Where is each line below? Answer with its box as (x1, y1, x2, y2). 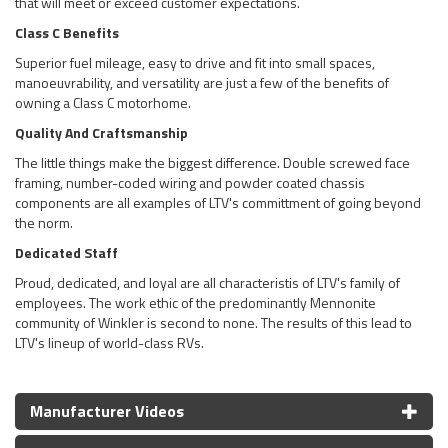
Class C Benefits (15, 21, 119, 43)
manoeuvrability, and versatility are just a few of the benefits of (15, 71, 389, 93)
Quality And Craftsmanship (15, 121, 188, 143)
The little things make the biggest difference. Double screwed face (15, 151, 410, 173)
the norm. (15, 211, 73, 233)
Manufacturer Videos (30, 398, 184, 423)
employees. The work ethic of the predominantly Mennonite (15, 291, 376, 313)
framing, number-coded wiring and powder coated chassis (15, 171, 365, 193)
